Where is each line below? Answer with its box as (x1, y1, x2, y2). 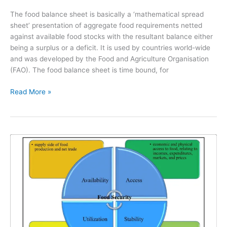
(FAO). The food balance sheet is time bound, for (10, 66, 169, 74)
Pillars (10, 158, 29, 166)
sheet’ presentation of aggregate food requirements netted (10, 21, 202, 30)
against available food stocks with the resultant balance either (10, 32, 213, 41)
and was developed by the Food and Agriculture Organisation (10, 55, 209, 63)
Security (10, 191, 37, 200)
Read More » (10, 87, 51, 96)
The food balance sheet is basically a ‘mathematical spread (10, 10, 204, 19)
